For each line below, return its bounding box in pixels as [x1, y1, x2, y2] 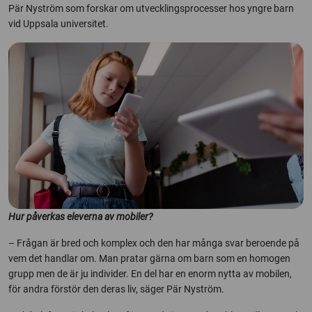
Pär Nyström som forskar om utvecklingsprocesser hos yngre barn [8, 3, 294, 15]
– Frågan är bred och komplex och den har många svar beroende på [8, 237, 299, 249]
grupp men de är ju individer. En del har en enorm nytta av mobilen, [8, 268, 292, 280]
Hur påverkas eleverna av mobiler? [8, 211, 153, 223]
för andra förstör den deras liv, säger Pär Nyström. [8, 283, 224, 295]
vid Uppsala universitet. [8, 18, 109, 30]
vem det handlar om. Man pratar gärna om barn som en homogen [8, 253, 290, 265]
